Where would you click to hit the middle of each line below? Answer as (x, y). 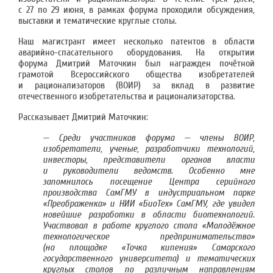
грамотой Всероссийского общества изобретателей (136, 74)
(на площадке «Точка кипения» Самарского (149, 247)
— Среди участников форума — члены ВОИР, (149, 138)
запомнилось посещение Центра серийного (149, 182)
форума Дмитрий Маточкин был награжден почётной (136, 63)
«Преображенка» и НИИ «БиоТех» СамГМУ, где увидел (149, 204)
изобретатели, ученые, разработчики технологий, (149, 149)
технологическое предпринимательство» (149, 236)
